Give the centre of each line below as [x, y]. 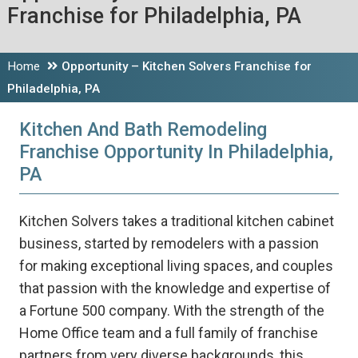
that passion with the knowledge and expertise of [175, 288]
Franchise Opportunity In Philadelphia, [176, 152]
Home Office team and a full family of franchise [168, 333]
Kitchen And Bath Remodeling [143, 130]
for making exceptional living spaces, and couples [176, 266]
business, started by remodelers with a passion [169, 244]
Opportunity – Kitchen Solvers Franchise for [186, 67]
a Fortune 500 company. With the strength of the [171, 311]
